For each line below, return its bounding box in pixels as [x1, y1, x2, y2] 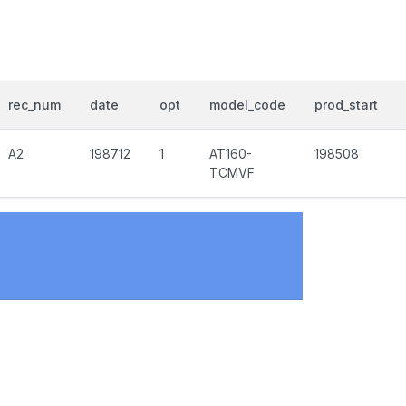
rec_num [8, 97, 61, 112]
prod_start [314, 97, 378, 112]
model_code [209, 97, 285, 112]
